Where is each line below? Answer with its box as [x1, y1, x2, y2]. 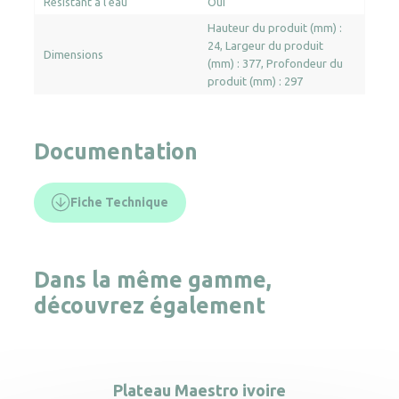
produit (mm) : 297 [208, 74, 303, 87]
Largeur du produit [225, 38, 323, 52]
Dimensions [44, 47, 103, 61]
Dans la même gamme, [34, 266, 272, 292]
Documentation [34, 138, 198, 164]
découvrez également [34, 292, 265, 318]
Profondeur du [266, 56, 343, 69]
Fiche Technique [70, 195, 168, 210]
